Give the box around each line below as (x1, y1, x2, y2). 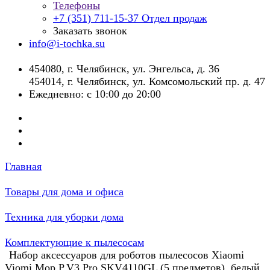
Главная (5, 160, 42, 172)
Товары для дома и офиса (5, 186, 124, 198)
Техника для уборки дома (5, 211, 124, 223)
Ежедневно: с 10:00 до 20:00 (29, 88, 161, 100)
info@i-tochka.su (29, 37, 105, 49)
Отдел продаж (142, 12, 207, 24)
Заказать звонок (53, 25, 127, 37)
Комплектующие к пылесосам (5, 236, 144, 248)
